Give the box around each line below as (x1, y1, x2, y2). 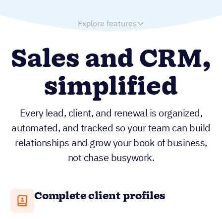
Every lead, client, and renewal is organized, (19, 106, 203, 120)
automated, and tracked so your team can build (11, 121, 211, 135)
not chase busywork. (67, 151, 155, 165)
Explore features (77, 18, 137, 28)
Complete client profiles (34, 189, 166, 204)
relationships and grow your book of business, (15, 136, 207, 150)
